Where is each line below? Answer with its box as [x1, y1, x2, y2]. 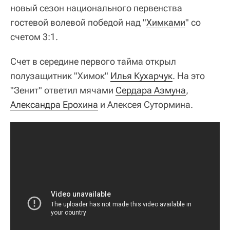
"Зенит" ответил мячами [10, 84, 116, 95]
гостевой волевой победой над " [10, 16, 146, 28]
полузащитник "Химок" [10, 70, 110, 81]
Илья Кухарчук [110, 70, 172, 81]
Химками [146, 16, 185, 28]
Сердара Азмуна [116, 84, 186, 95]
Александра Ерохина [10, 99, 98, 110]
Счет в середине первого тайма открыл [10, 55, 176, 67]
